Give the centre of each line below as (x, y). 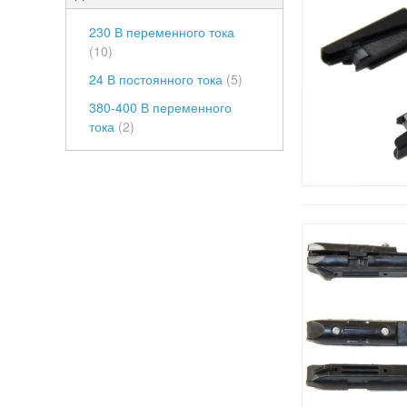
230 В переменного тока (162, 32)
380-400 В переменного (160, 107)
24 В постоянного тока (158, 79)
